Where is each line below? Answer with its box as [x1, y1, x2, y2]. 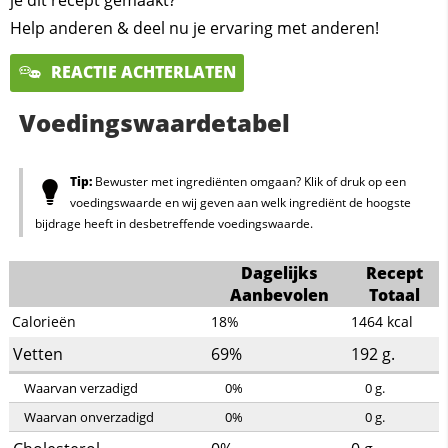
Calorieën [12, 311, 77, 331]
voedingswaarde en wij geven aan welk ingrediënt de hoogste [69, 193, 411, 211]
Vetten [12, 342, 63, 365]
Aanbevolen [230, 283, 330, 306]
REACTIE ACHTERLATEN [47, 61, 236, 84]
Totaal [368, 283, 420, 306]
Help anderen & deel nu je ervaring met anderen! [10, 17, 379, 40]
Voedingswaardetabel [18, 105, 290, 139]
